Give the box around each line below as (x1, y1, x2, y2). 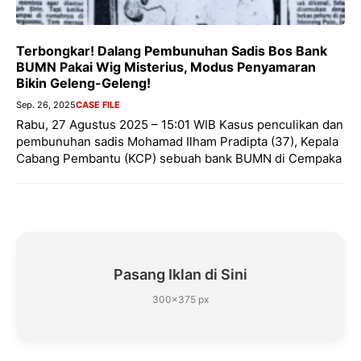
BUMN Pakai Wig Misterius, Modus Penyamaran (16, 59, 316, 76)
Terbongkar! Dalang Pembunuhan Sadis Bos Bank (16, 43, 327, 60)
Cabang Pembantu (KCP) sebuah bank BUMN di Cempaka (16, 151, 342, 167)
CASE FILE (76, 99, 120, 111)
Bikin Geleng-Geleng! (16, 75, 151, 92)
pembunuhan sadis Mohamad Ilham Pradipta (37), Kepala (16, 134, 338, 150)
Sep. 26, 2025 (16, 99, 76, 111)
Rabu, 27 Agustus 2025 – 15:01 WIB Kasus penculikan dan (16, 117, 343, 133)
